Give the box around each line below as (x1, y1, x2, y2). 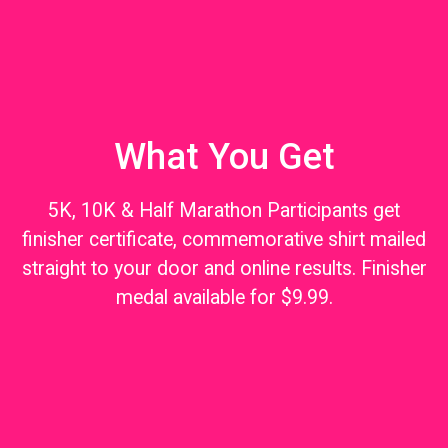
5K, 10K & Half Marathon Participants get (48, 199, 400, 223)
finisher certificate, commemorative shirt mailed (22, 228, 426, 252)
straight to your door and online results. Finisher (21, 257, 427, 281)
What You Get (113, 134, 335, 178)
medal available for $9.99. (115, 286, 333, 310)
